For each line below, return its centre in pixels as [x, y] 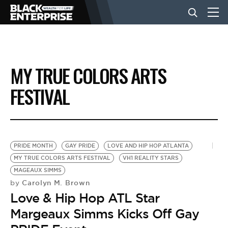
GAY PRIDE [80, 146]
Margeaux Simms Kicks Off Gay [105, 214]
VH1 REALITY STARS [151, 158]
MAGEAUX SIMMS [38, 170]
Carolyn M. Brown [55, 183]
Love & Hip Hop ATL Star [85, 198]
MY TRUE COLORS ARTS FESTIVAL [62, 158]
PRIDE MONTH [33, 146]
